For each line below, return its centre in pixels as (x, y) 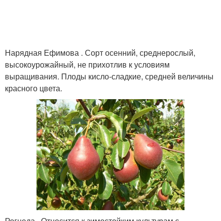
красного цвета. (34, 88)
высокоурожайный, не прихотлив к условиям (87, 65)
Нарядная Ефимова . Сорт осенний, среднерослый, (100, 53)
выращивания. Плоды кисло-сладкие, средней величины (109, 76)
